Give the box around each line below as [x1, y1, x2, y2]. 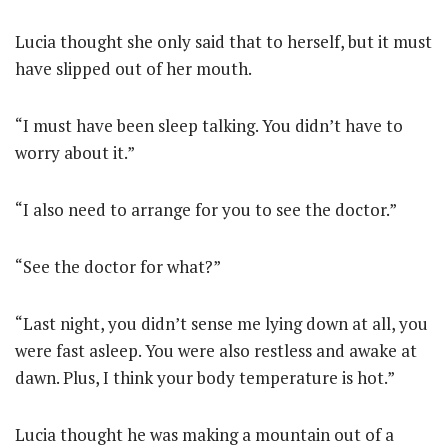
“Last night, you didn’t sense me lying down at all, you [15, 312, 428, 335]
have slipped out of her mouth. [15, 57, 252, 80]
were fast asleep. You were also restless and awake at [15, 339, 417, 362]
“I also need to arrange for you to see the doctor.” [15, 198, 397, 221]
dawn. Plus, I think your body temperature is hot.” [15, 366, 395, 389]
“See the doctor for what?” [15, 255, 221, 278]
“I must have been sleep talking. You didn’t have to [15, 114, 403, 137]
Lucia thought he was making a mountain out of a [15, 423, 394, 446]
